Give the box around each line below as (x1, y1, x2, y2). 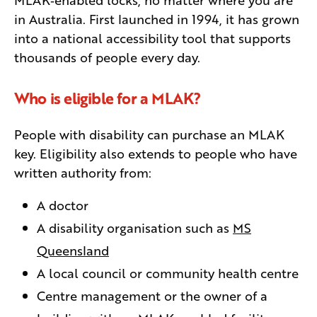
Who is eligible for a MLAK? (14, 88, 201, 108)
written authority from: (14, 163, 151, 180)
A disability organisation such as (37, 218, 233, 236)
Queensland (37, 241, 109, 258)
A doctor (37, 195, 88, 213)
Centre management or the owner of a (37, 286, 267, 304)
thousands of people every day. (14, 47, 200, 65)
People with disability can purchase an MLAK (14, 125, 284, 142)
